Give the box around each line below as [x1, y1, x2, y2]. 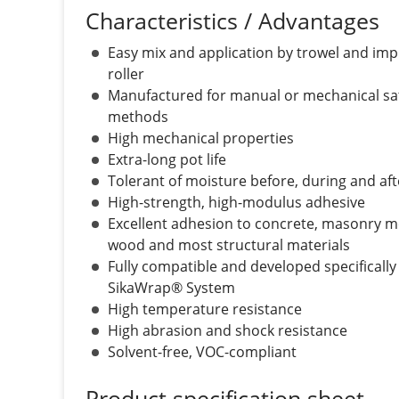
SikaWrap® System [108, 278, 235, 298]
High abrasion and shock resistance [108, 321, 347, 341]
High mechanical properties [108, 128, 294, 149]
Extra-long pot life [108, 150, 226, 170]
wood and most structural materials [108, 235, 350, 256]
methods [108, 107, 168, 127]
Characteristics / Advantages [85, 5, 379, 37]
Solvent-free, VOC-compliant [108, 342, 297, 362]
